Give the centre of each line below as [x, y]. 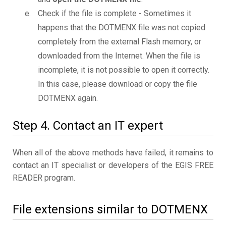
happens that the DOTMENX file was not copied [122, 28]
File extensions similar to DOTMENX [110, 210]
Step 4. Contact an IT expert [88, 126]
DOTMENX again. [68, 98]
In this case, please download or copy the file [118, 84]
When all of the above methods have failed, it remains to [113, 153]
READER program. [44, 178]
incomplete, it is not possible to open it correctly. [124, 70]
